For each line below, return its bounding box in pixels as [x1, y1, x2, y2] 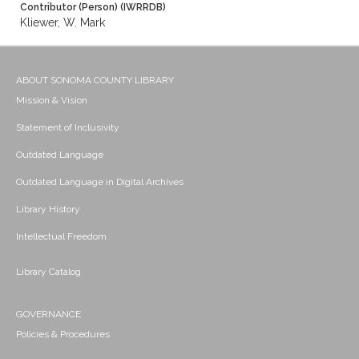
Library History [16, 204, 80, 216]
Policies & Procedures [16, 329, 110, 341]
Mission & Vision [16, 95, 87, 107]
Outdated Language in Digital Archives [16, 176, 184, 188]
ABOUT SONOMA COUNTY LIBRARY [16, 75, 174, 87]
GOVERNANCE [16, 309, 81, 321]
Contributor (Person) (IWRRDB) [20, 2, 166, 14]
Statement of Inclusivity [16, 122, 119, 134]
